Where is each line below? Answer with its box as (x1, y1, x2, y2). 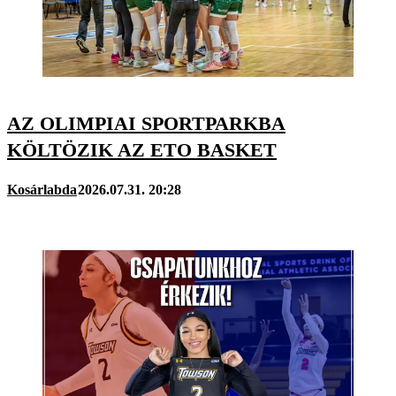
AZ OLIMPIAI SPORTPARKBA (7, 112, 286, 135)
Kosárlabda (7, 182, 77, 198)
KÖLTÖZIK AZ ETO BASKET (7, 139, 277, 162)
